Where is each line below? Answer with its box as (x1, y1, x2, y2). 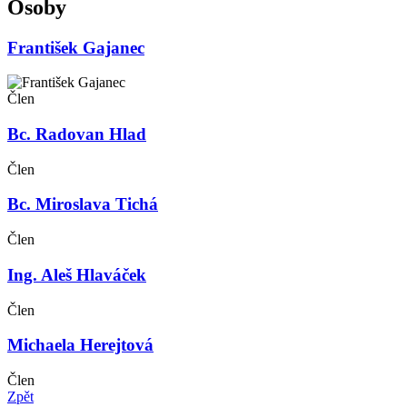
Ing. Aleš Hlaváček (7, 264, 146, 284)
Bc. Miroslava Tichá (7, 194, 158, 214)
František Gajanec (7, 37, 144, 57)
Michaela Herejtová (7, 335, 154, 355)
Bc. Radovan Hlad (7, 124, 146, 144)
